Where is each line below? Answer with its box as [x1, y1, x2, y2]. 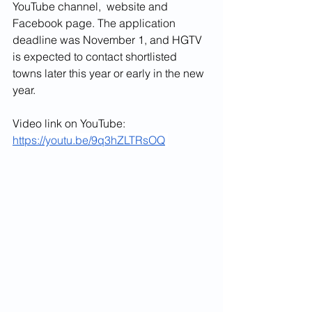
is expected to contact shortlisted [13, 49, 180, 63]
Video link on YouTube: [13, 116, 128, 130]
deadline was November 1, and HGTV [13, 33, 205, 47]
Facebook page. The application [13, 16, 178, 30]
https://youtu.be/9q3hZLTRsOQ [13, 133, 165, 147]
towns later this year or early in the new [13, 66, 207, 80]
